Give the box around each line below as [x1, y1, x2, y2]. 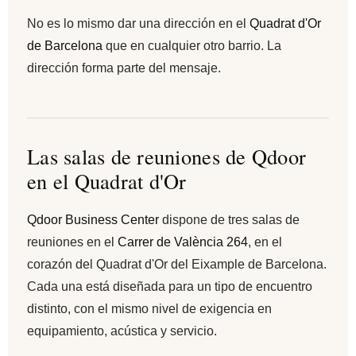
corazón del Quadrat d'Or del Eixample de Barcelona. [27, 257, 327, 271]
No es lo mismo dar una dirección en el [27, 16, 250, 30]
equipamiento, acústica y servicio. [27, 323, 217, 338]
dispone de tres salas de [159, 212, 300, 226]
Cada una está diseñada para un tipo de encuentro [27, 279, 312, 293]
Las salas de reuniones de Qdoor [27, 141, 307, 170]
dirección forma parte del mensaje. [27, 60, 221, 75]
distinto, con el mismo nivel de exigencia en [27, 301, 272, 315]
